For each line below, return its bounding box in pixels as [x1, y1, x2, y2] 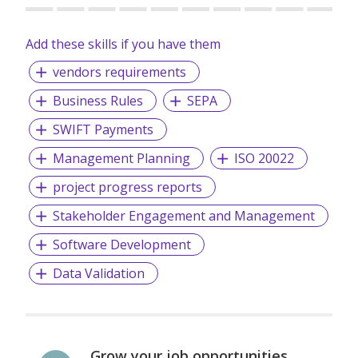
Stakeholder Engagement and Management [52, 207, 315, 225]
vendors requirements [52, 63, 186, 82]
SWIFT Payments [52, 121, 153, 139]
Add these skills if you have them [26, 35, 221, 54]
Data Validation [52, 265, 145, 283]
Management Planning [52, 149, 190, 168]
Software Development [52, 236, 191, 254]
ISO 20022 [233, 149, 294, 168]
